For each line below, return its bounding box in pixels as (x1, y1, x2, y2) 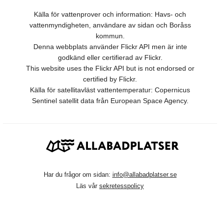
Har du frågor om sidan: (43, 171, 112, 179)
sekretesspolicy (99, 182, 144, 190)
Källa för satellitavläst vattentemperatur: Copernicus (30, 86, 190, 94)
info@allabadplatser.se (112, 171, 177, 179)
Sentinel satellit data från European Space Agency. (31, 97, 189, 105)
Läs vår (76, 182, 99, 190)
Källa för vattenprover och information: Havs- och (34, 10, 186, 19)
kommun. (95, 32, 125, 40)
